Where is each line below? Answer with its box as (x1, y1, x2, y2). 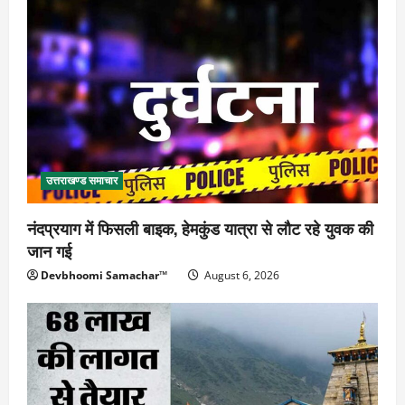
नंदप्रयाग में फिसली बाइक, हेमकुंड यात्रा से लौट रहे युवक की (27, 216, 373, 240)
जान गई (27, 239, 71, 263)
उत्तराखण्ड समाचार (46, 173, 118, 189)
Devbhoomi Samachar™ (41, 268, 167, 284)
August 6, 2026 (202, 268, 279, 284)
